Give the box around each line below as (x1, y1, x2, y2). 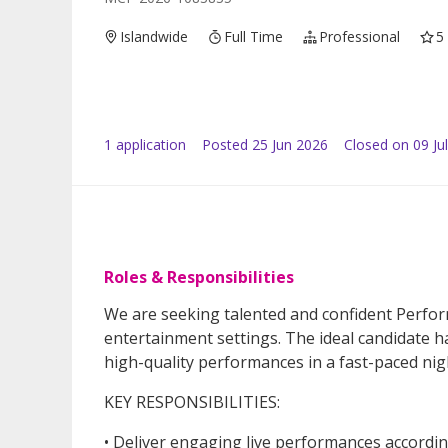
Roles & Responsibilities (104, 266, 294, 289)
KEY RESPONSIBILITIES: (104, 391, 280, 414)
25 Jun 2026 (252, 135, 328, 155)
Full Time (224, 27, 284, 47)
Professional (319, 27, 401, 47)
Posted (202, 135, 248, 155)
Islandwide (120, 27, 189, 47)
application (112, 135, 186, 155)
